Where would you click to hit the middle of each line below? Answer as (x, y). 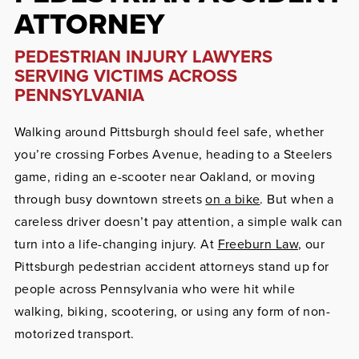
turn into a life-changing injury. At (116, 244)
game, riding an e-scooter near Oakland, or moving (164, 177)
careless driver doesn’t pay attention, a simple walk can (178, 222)
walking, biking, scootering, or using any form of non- (172, 311)
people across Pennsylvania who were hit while (155, 289)
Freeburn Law (258, 244)
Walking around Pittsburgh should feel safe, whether (169, 132)
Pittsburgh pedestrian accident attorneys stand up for (171, 266)
